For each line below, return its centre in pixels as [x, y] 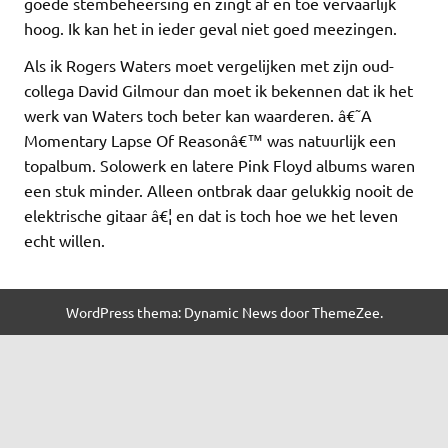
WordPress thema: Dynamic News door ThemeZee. [224, 311]
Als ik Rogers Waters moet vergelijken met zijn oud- [209, 64]
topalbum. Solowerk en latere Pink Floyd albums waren [219, 164]
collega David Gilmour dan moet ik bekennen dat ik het [218, 89]
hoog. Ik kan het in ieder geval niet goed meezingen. [210, 27]
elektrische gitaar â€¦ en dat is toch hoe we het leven [211, 214]
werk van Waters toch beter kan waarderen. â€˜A [198, 114]
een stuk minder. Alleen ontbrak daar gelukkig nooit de [219, 189]
